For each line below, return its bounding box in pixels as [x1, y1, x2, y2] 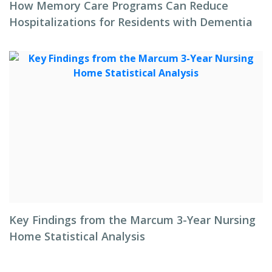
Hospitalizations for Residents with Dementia [9, 15, 253, 29]
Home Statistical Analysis [9, 229, 145, 243]
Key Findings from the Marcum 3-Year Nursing [9, 212, 256, 227]
